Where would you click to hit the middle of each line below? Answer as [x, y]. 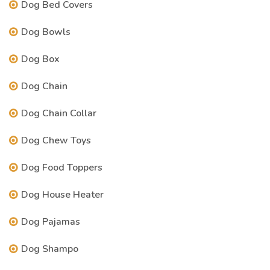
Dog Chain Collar [59, 113]
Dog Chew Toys [56, 140]
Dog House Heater [62, 195]
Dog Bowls [46, 32]
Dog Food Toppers [62, 168]
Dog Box [40, 59]
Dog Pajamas [51, 222]
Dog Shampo [50, 249]
